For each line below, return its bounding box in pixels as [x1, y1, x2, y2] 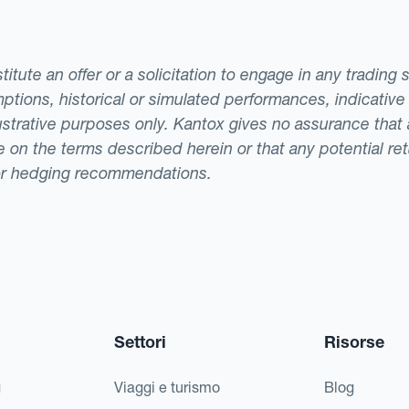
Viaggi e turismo [113, 377, 220, 396]
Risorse [324, 330, 385, 352]
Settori [113, 330, 166, 352]
